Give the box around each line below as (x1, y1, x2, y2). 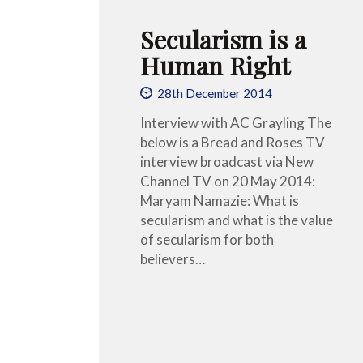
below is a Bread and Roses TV (140, 133, 325, 151)
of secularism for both (140, 230, 274, 248)
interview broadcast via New (140, 152, 314, 170)
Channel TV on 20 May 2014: (140, 172, 315, 190)
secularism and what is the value (140, 211, 333, 228)
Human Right (140, 48, 290, 82)
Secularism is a (140, 22, 306, 56)
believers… (140, 250, 205, 267)
